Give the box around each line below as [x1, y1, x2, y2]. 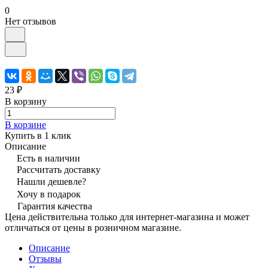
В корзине [5, 119, 46, 130]
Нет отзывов [5, 16, 56, 26]
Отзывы [29, 253, 62, 264]
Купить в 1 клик [5, 130, 71, 141]
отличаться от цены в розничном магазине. [5, 222, 181, 233]
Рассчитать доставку [17, 164, 100, 175]
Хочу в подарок [17, 188, 81, 199]
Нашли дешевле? [17, 176, 86, 187]
